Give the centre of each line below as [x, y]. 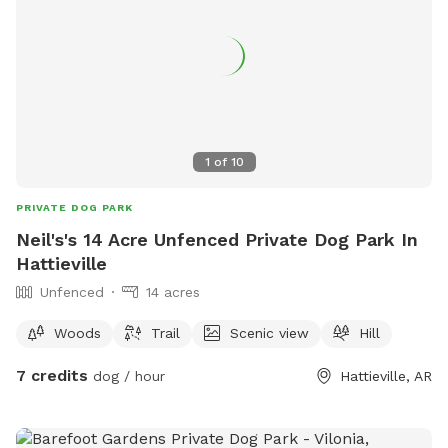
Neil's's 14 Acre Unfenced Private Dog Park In [217, 239]
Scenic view [269, 332]
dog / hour [126, 375]
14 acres [173, 291]
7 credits [52, 375]
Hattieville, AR [386, 375]
